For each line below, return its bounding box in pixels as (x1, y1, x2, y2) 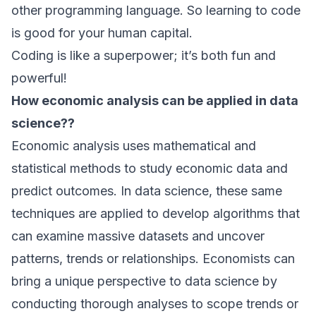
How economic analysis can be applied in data (11, 93, 298, 108)
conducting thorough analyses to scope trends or (11, 296, 298, 311)
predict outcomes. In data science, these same (11, 183, 282, 198)
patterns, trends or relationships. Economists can (11, 251, 295, 266)
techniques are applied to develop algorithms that (11, 206, 300, 221)
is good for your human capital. (11, 25, 193, 40)
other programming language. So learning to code (11, 3, 300, 18)
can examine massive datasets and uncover (11, 229, 265, 243)
